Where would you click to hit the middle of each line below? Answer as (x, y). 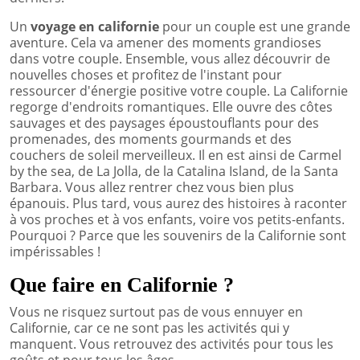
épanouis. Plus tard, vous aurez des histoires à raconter (178, 203)
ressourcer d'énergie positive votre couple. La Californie (179, 90)
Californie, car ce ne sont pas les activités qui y (149, 327)
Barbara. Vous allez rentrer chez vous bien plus (152, 187)
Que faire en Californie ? (122, 284)
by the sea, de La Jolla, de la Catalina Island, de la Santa (174, 171)
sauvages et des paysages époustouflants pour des (164, 123)
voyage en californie (96, 26)
